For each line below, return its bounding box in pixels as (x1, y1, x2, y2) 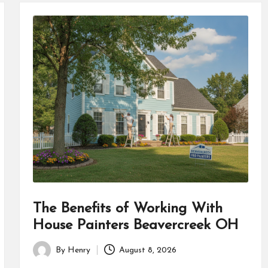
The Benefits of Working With (32, 202, 223, 217)
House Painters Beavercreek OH (32, 218, 239, 233)
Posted (32, 252, 59, 261)
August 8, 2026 (119, 245, 177, 255)
